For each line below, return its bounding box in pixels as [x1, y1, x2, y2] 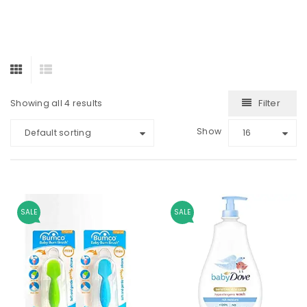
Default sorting [25, 127, 91, 139]
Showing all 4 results [10, 97, 103, 110]
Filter [258, 97, 280, 110]
